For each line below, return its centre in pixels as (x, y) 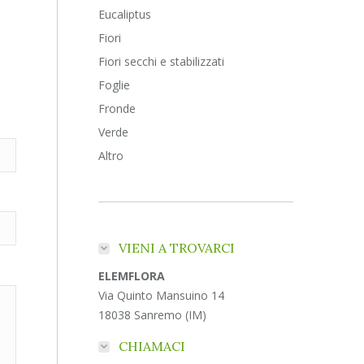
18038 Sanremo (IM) (153, 315)
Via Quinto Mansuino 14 (162, 295)
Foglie (115, 85)
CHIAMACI (152, 346)
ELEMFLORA (132, 276)
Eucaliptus (125, 14)
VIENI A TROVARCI (177, 248)
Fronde (117, 108)
